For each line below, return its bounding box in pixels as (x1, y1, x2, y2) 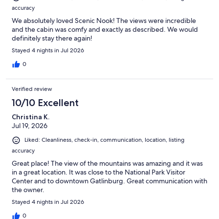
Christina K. (12, 112, 49, 122)
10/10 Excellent (12, 97, 79, 109)
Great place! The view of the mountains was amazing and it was (12, 158, 203, 168)
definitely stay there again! (12, 34, 92, 43)
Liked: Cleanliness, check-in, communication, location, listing (24, 136, 184, 144)
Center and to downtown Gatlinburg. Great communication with (12, 176, 207, 185)
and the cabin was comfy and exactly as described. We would (12, 25, 198, 34)
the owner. (12, 185, 44, 194)
